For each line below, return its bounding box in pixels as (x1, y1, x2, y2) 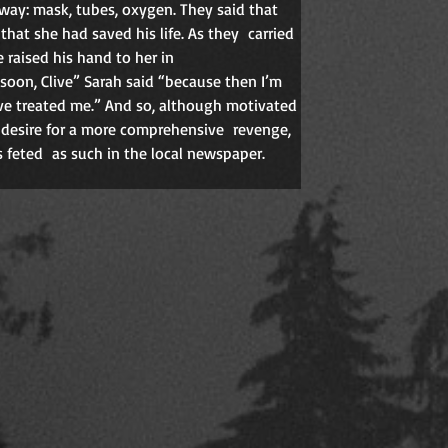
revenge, (233, 119, 296, 139)
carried (248, 23, 299, 43)
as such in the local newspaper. (52, 143, 270, 163)
